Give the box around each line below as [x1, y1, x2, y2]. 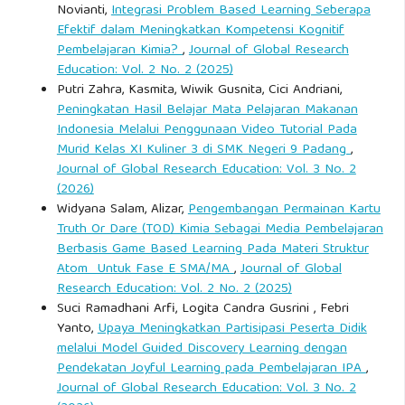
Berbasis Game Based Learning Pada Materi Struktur [56, 237, 369, 261]
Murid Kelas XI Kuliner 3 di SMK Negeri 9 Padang [56, 137, 351, 162]
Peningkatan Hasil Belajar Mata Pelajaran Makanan [56, 98, 358, 122]
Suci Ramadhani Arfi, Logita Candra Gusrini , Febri [56, 297, 349, 321]
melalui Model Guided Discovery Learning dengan [56, 336, 347, 361]
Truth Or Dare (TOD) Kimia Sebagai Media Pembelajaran [56, 217, 383, 241]
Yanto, [56, 316, 98, 341]
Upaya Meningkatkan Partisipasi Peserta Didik [97, 316, 367, 341]
